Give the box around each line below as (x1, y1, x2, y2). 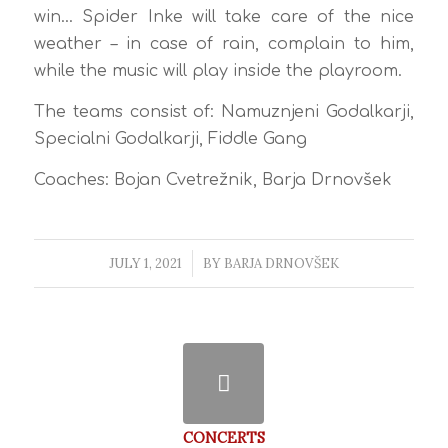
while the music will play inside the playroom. (33, 62, 402, 81)
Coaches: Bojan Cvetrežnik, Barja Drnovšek (33, 170, 392, 189)
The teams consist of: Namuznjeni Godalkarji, (33, 102, 415, 121)
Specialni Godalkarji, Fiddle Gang (33, 129, 307, 148)
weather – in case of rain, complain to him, (33, 35, 415, 54)
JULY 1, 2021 (108, 255, 182, 273)
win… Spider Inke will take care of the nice (33, 8, 415, 27)
